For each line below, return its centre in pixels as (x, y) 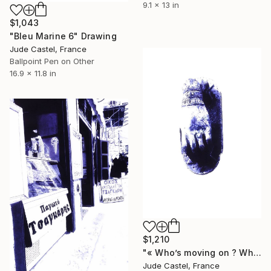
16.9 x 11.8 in (33, 73)
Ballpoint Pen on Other (52, 61)
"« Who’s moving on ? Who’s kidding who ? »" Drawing (257, 252)
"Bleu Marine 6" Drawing (63, 36)
